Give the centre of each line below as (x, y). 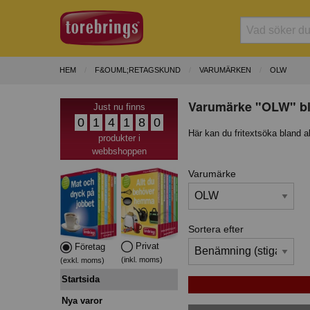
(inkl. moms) (142, 259)
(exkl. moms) (82, 260)
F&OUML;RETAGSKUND (138, 70)
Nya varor (82, 300)
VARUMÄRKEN (225, 70)
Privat (146, 246)
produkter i (119, 138)
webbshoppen (119, 151)
